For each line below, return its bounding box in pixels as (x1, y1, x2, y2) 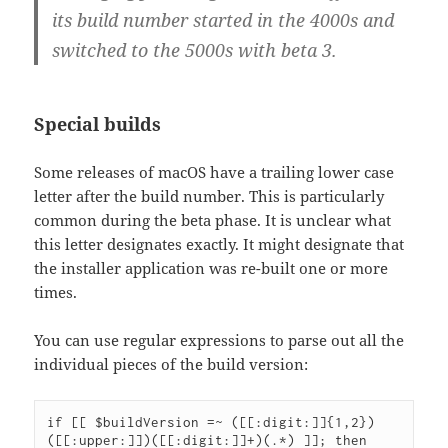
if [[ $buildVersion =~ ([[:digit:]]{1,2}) (47, 413, 376, 430)
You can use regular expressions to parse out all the (34, 329, 405, 350)
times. (34, 281, 78, 302)
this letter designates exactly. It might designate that (34, 233, 405, 254)
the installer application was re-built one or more (34, 257, 389, 278)
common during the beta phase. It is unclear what (34, 209, 392, 230)
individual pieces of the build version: (34, 353, 309, 374)
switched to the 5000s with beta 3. (52, 37, 338, 62)
